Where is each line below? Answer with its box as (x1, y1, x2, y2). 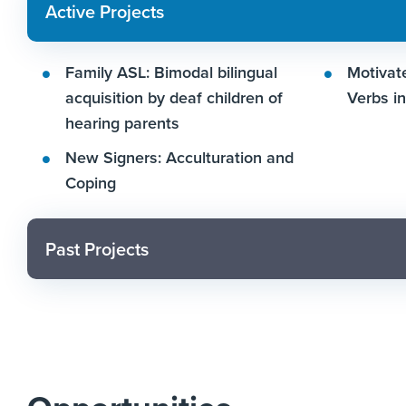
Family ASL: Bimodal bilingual (65, 61, 277, 85)
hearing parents (65, 111, 179, 136)
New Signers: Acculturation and (65, 146, 294, 170)
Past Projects (45, 235, 149, 263)
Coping (65, 171, 116, 196)
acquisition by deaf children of (65, 86, 283, 111)
